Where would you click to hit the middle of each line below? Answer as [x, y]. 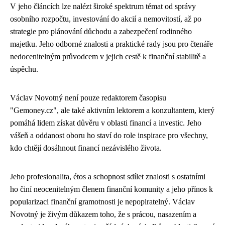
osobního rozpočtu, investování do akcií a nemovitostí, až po [106, 19]
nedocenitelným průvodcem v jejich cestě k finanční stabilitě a [108, 57]
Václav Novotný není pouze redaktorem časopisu [88, 98]
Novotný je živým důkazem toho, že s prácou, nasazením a [103, 214]
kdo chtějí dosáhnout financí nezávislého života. [86, 148]
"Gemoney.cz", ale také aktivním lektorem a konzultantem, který [112, 110]
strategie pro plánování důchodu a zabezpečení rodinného [101, 31]
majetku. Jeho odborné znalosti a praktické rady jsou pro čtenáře [111, 44]
